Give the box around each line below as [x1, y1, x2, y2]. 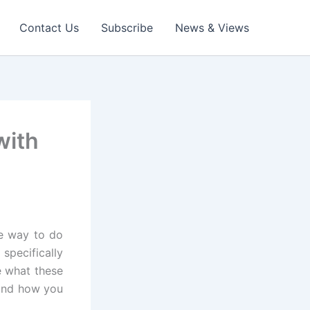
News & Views [175, 21, 249, 35]
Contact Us [19, 21, 79, 35]
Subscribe [101, 21, 153, 35]
